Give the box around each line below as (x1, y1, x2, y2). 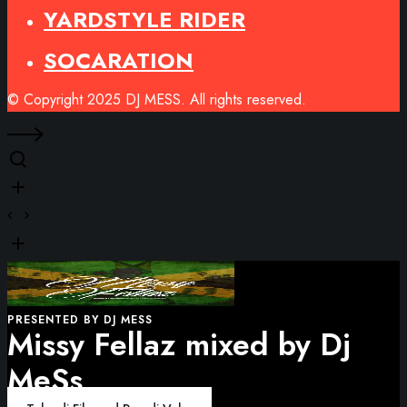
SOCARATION (44, 45, 194, 76)
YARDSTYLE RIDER (44, 4, 245, 35)
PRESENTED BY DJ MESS (7, 312, 153, 328)
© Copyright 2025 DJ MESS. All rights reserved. (7, 89, 306, 110)
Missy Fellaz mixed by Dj (7, 323, 351, 367)
